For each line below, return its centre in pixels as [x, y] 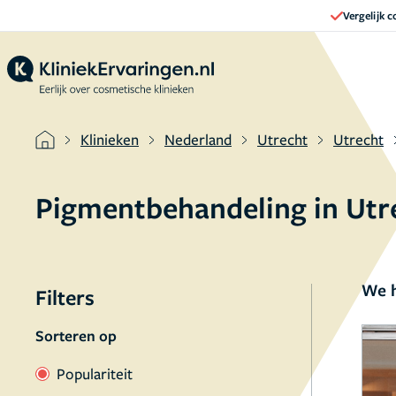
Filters [65, 297]
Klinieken [110, 139]
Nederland [198, 139]
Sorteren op [76, 335]
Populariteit [95, 373]
